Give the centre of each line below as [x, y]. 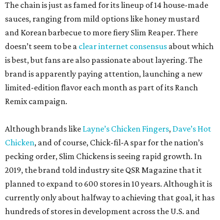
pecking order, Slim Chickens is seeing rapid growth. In [103, 156]
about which [190, 46]
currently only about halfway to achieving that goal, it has [110, 198]
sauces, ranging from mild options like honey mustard [102, 19]
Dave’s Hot [192, 129]
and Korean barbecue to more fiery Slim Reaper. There [101, 33]
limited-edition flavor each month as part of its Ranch [101, 88]
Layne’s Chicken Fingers [126, 129]
